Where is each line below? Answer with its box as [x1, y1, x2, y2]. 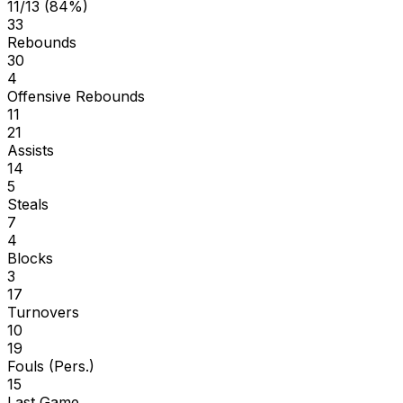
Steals [7, 194, 49, 213]
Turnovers [7, 302, 79, 321]
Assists [7, 140, 54, 159]
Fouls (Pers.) [7, 356, 94, 375]
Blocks [7, 248, 53, 267]
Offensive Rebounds [7, 86, 145, 105]
